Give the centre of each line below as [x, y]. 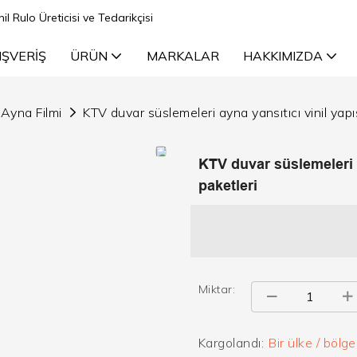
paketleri [228, 185]
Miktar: [217, 289]
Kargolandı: [231, 342]
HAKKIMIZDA [282, 56]
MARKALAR [182, 56]
